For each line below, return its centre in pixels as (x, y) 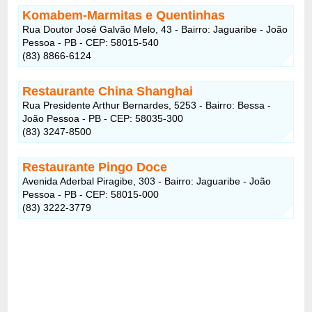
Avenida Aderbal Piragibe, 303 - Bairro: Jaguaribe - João (147, 181)
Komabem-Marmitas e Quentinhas (124, 15)
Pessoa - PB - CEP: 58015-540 (91, 42)
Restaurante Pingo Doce (95, 167)
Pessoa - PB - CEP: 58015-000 (91, 194)
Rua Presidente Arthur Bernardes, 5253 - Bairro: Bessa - (147, 105)
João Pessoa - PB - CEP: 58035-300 (103, 118)
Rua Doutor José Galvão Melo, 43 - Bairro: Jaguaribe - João (155, 29)
